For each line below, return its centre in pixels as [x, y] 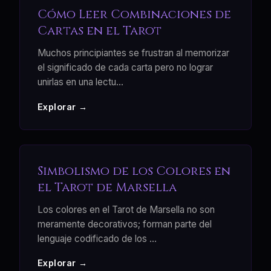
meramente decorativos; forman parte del [124, 224]
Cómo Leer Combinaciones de [134, 15]
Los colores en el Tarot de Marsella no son [126, 210]
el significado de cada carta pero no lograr [125, 68]
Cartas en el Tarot [99, 31]
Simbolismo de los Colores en [134, 171]
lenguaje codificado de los [93, 239]
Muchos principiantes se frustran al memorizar [133, 53]
